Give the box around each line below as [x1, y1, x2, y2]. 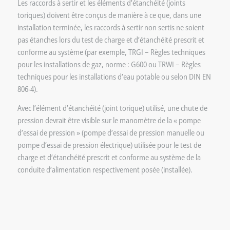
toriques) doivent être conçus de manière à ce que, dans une [17, 10, 201, 20]
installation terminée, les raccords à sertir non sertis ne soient [17, 22, 204, 32]
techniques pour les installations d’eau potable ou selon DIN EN [17, 71, 211, 82]
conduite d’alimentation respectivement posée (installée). [17, 164, 193, 175]
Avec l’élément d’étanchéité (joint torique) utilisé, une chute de [17, 102, 207, 113]
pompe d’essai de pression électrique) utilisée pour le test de [17, 139, 201, 150]
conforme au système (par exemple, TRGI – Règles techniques [17, 47, 205, 57]
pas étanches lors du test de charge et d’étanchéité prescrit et [17, 34, 204, 45]
